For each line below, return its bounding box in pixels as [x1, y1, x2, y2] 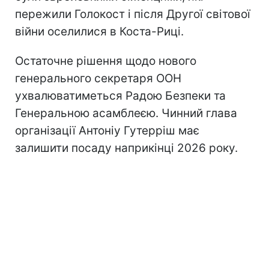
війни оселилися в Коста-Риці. [15, 24, 184, 38]
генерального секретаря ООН [15, 71, 181, 85]
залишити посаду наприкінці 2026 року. [15, 141, 238, 155]
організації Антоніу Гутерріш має [15, 123, 199, 138]
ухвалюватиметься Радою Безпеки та [15, 88, 226, 103]
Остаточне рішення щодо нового [15, 53, 196, 68]
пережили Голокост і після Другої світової [15, 7, 250, 21]
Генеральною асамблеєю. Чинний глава [15, 106, 237, 120]
